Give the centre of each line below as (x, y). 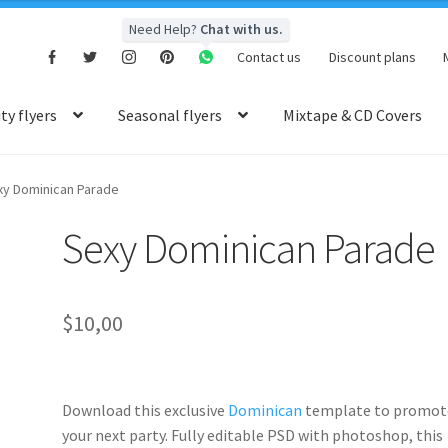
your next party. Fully (135, 434)
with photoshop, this (369, 434)
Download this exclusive (145, 409)
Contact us (269, 56)
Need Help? (164, 29)
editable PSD (251, 434)
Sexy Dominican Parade (249, 247)
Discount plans (372, 56)
